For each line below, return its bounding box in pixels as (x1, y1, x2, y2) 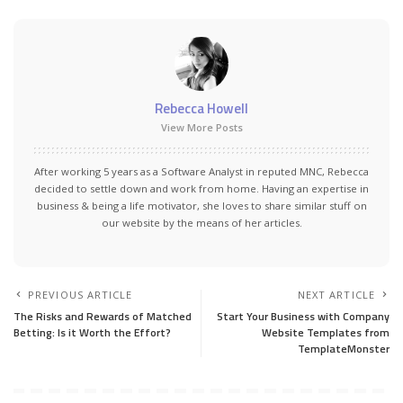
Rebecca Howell (155, 97, 248, 119)
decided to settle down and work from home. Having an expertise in (34, 181, 369, 195)
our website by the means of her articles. (101, 215, 302, 229)
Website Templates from (262, 323, 390, 341)
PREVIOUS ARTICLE (28, 287, 133, 301)
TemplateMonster (298, 339, 390, 357)
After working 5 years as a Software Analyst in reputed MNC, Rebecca (34, 164, 369, 178)
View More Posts (160, 120, 243, 134)
